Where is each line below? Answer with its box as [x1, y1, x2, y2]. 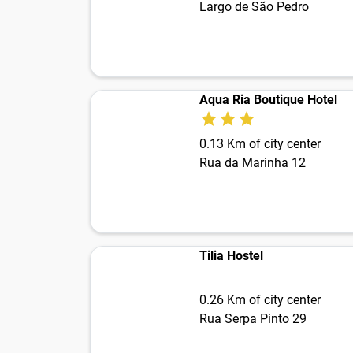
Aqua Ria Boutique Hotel [199, 92, 337, 108]
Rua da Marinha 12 [199, 155, 306, 171]
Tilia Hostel [199, 248, 263, 264]
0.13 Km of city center [199, 136, 321, 152]
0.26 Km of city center [199, 292, 321, 308]
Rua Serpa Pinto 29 [199, 311, 307, 327]
